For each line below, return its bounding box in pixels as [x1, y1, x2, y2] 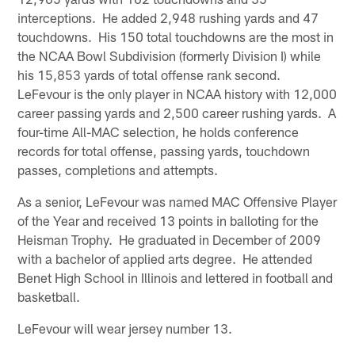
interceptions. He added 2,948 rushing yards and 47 [17, 9, 319, 25]
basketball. [17, 288, 81, 304]
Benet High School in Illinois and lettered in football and [17, 269, 334, 285]
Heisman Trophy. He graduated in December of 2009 [17, 231, 322, 247]
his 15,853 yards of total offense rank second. [17, 66, 284, 82]
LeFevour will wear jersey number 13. [17, 319, 233, 336]
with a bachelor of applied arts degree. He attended [17, 250, 313, 266]
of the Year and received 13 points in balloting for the [17, 212, 319, 228]
